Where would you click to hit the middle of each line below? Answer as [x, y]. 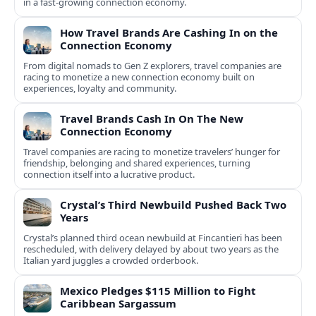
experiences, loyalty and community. [100, 89]
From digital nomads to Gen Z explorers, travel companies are [152, 66]
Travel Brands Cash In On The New [152, 119]
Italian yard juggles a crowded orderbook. [111, 261]
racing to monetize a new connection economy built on [139, 77]
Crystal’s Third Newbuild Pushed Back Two [173, 205]
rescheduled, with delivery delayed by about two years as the [151, 249]
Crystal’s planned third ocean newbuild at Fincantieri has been [153, 238]
